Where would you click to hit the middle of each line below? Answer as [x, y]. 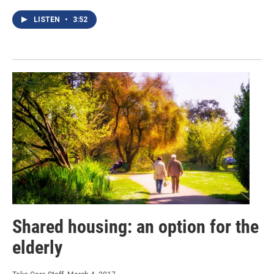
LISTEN [48, 19]
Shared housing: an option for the [135, 227]
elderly [37, 247]
